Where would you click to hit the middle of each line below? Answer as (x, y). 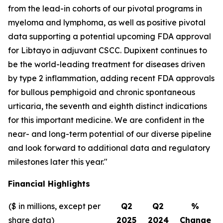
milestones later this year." (58, 162)
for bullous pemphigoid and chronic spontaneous (102, 92)
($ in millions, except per (55, 206)
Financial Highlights (49, 184)
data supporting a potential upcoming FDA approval (110, 36)
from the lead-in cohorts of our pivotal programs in (105, 8)
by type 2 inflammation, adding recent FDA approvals (111, 78)
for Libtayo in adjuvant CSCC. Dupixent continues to (108, 50)
